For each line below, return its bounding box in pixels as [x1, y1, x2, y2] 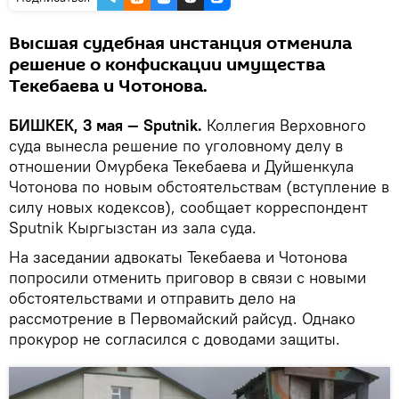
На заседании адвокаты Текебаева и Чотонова [9, 246, 347, 267]
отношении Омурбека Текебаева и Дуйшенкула [9, 155, 354, 176]
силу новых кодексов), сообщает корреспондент [9, 196, 368, 217]
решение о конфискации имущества [9, 52, 325, 77]
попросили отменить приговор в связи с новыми [9, 266, 366, 288]
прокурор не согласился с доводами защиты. [9, 328, 340, 349]
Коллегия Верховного [202, 114, 366, 135]
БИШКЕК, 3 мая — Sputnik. [9, 114, 202, 135]
